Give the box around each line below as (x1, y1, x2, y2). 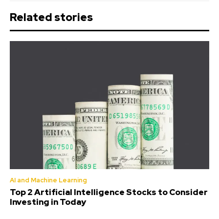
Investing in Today (10, 196, 86, 207)
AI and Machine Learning (10, 175, 87, 184)
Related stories (10, 10, 93, 25)
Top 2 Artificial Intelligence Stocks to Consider (10, 186, 208, 197)
